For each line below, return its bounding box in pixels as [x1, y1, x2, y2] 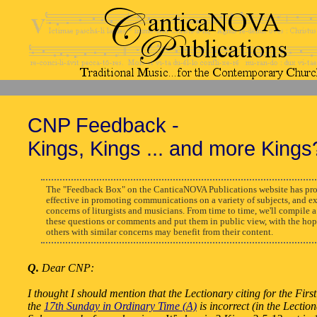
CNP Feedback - [28, 114, 179, 137]
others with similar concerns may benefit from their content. [45, 226, 273, 237]
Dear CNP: [39, 261, 94, 274]
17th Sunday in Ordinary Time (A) [44, 299, 197, 312]
